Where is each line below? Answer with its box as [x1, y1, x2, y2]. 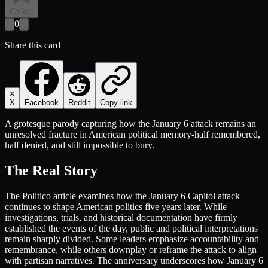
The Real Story [5, 162, 98, 178]
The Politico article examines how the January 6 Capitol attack [5, 190, 240, 201]
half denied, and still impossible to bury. [5, 139, 154, 150]
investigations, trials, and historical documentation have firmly [5, 212, 237, 223]
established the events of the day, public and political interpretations [5, 223, 258, 233]
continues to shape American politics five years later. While [5, 201, 227, 212]
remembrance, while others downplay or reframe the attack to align [5, 244, 257, 255]
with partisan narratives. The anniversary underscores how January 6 [5, 255, 263, 266]
